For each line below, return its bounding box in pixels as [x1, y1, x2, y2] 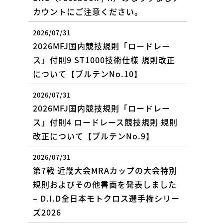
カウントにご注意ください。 [33, 5, 143, 17]
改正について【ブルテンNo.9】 [33, 129, 154, 142]
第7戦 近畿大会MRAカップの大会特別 [33, 164, 177, 176]
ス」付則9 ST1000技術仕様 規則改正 [33, 53, 175, 66]
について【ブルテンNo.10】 [33, 67, 142, 80]
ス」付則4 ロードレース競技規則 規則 [33, 115, 178, 128]
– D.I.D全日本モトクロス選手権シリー [33, 192, 180, 204]
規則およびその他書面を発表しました [33, 178, 177, 190]
